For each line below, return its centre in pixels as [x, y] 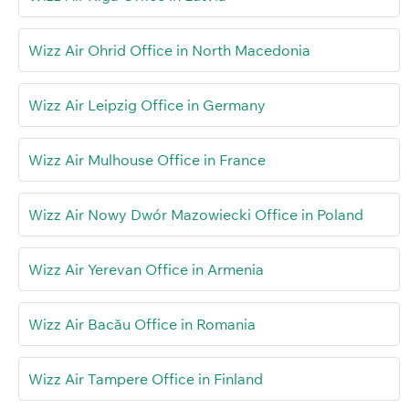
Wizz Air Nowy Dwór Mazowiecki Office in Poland [196, 215]
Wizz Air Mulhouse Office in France [147, 160]
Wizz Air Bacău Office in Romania [142, 325]
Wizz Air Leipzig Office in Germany [147, 105]
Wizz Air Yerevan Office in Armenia [146, 270]
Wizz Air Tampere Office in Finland [146, 379]
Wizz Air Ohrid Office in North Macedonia [169, 51]
